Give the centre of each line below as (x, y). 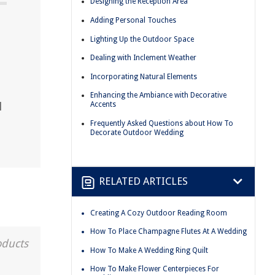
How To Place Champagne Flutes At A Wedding (168, 232)
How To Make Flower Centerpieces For (155, 269)
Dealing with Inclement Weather (143, 58)
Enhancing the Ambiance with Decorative (158, 95)
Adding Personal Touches (133, 20)
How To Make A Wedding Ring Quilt (149, 250)
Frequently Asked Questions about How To (162, 123)
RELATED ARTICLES (143, 181)
